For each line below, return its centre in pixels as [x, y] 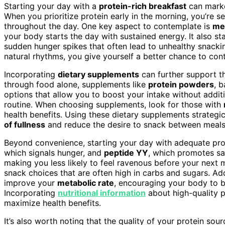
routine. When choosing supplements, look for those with [114, 104]
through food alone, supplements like [76, 84]
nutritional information [102, 193]
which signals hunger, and [54, 152]
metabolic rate [86, 183]
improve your [31, 183]
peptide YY [126, 152]
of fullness [25, 124]
